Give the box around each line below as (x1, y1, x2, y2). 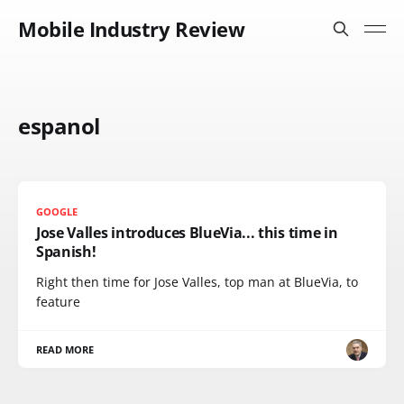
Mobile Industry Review (18, 15, 245, 42)
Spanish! (36, 242, 96, 262)
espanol (18, 111, 100, 141)
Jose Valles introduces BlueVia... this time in (36, 223, 338, 243)
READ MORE (36, 343, 95, 356)
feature (36, 293, 80, 310)
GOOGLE (36, 205, 78, 218)
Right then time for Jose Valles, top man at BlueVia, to (36, 273, 358, 290)
